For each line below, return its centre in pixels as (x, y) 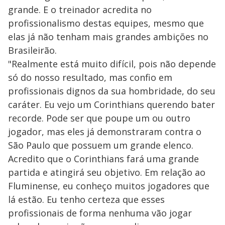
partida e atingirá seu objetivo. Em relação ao (107, 172)
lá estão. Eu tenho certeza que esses (86, 199)
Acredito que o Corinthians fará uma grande (103, 159)
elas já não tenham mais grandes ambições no (108, 37)
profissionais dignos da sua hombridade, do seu (112, 91)
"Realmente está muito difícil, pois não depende (112, 64)
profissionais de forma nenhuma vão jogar (100, 213)
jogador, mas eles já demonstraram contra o (105, 132)
